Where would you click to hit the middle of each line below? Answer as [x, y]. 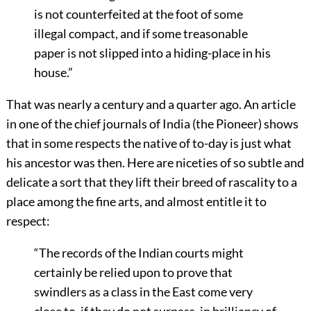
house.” [53, 72]
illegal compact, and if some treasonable [141, 33]
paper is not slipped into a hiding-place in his [152, 52]
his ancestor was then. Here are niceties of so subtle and [155, 162]
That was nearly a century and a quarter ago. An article [151, 104]
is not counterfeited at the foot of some [138, 14]
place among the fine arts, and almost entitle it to [136, 201]
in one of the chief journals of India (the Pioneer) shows [152, 123]
